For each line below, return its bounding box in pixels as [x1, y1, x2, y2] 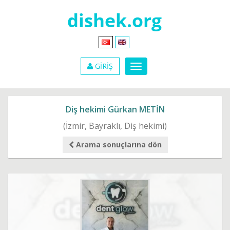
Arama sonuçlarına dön [75, 139, 162, 149]
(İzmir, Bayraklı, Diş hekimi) [63, 120, 167, 131]
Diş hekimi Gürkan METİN [65, 103, 165, 115]
